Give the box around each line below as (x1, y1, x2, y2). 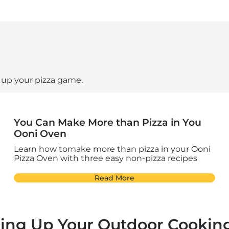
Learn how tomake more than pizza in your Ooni (14, 144, 211, 154)
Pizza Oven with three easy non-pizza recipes (14, 153, 198, 164)
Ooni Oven (14, 128, 67, 140)
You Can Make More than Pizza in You (14, 117, 202, 129)
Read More (94, 173, 134, 183)
